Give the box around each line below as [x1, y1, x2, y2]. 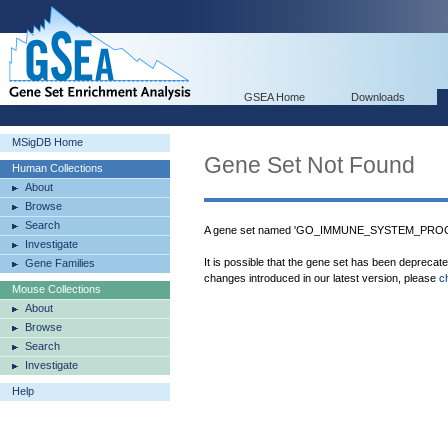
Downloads [351, 91, 405, 103]
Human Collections [12, 162, 103, 174]
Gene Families [25, 257, 95, 269]
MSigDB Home [12, 136, 83, 148]
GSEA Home [244, 91, 305, 103]
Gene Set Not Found [204, 152, 415, 178]
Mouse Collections [12, 283, 101, 295]
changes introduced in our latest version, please [204, 272, 439, 284]
